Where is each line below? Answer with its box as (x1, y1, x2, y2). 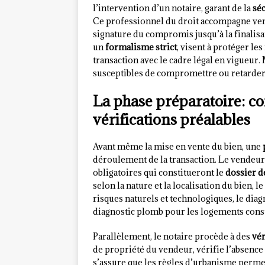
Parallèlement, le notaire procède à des (93, 231, 252, 243)
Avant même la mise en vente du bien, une (93, 141, 263, 153)
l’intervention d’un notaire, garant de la (93, 2, 253, 14)
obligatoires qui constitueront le (93, 167, 225, 179)
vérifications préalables (93, 109, 250, 130)
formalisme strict (105, 41, 177, 53)
